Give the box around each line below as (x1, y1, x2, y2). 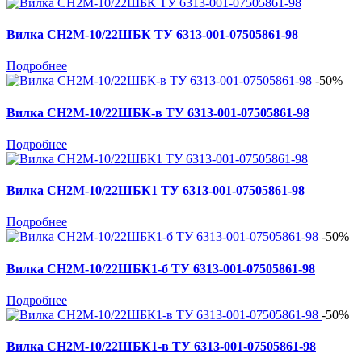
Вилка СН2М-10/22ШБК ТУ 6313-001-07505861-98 (6, 27, 298, 42)
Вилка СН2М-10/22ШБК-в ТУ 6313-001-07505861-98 (6, 105, 309, 120)
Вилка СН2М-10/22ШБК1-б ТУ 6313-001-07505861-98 (6, 261, 315, 276)
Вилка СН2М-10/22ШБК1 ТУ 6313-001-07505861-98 (6, 183, 305, 198)
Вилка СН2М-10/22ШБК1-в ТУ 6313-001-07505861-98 (6, 339, 316, 354)
